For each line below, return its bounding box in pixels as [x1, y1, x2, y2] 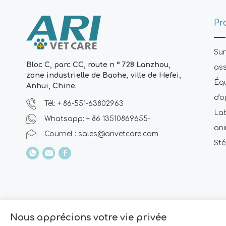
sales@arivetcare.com [78, 130, 158, 138]
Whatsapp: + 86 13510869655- [44, 115, 150, 123]
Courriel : [44, 130, 78, 138]
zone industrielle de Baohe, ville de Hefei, [26, 72, 181, 79]
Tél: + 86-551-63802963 [44, 100, 124, 107]
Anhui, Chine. [26, 82, 77, 90]
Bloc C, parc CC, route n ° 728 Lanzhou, [26, 61, 171, 69]
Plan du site [169, 204, 212, 212]
